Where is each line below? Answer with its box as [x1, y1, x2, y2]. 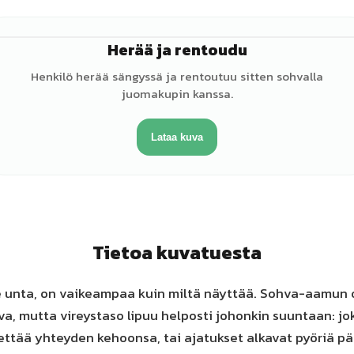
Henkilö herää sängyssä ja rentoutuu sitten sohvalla [31, 67, 323, 85]
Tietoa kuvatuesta [92, 239, 262, 266]
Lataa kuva [151, 131, 203, 143]
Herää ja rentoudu [107, 38, 247, 62]
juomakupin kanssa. [121, 85, 233, 103]
